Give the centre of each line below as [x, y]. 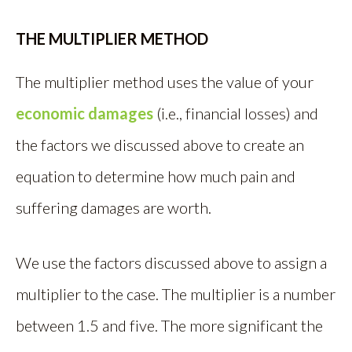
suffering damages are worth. [114, 207]
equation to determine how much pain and [156, 176]
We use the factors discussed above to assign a [171, 262]
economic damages [84, 113]
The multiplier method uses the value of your [165, 82]
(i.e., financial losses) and [236, 113]
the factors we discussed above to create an [160, 145]
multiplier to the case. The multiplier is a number [176, 294]
